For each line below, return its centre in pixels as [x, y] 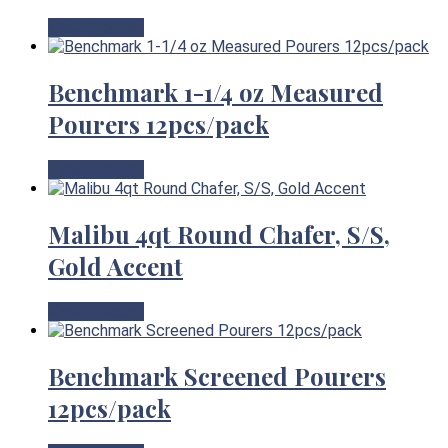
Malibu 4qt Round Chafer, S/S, [219, 233]
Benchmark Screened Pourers [217, 375]
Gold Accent [115, 265]
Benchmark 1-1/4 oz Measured [215, 92]
